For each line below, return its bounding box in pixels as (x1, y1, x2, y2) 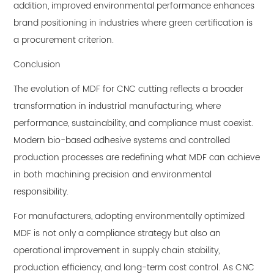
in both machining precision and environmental (13, 168, 212, 182)
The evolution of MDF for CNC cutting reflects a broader (13, 82, 244, 97)
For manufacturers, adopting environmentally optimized (13, 209, 245, 224)
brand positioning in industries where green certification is (13, 16, 253, 31)
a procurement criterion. (13, 33, 114, 48)
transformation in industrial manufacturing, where (13, 99, 221, 114)
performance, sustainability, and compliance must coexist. (13, 116, 254, 131)
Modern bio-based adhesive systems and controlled (13, 133, 231, 148)
